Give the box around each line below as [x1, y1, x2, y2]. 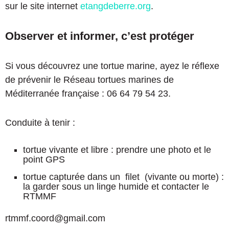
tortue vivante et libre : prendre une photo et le [23, 144, 211, 155]
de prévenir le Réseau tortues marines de [5, 74, 174, 85]
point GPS [23, 154, 65, 165]
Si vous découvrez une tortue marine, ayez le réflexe [5, 60, 219, 71]
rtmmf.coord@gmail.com [5, 213, 105, 223]
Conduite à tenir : [5, 117, 75, 128]
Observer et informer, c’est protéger [5, 29, 194, 42]
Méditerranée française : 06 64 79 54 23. [5, 88, 171, 99]
